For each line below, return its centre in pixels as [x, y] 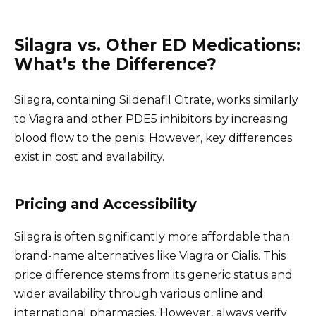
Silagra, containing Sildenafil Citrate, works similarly [156, 100]
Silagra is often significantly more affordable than [152, 237]
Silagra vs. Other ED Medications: [157, 45]
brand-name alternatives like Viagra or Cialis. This [150, 256]
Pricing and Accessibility [105, 204]
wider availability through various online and [139, 294]
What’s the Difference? [115, 65]
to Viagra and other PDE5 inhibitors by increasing [151, 119]
